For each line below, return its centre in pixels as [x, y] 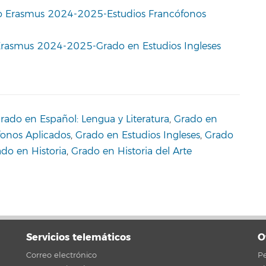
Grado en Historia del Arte [132, 151]
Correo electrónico [61, 255]
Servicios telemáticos [78, 237]
